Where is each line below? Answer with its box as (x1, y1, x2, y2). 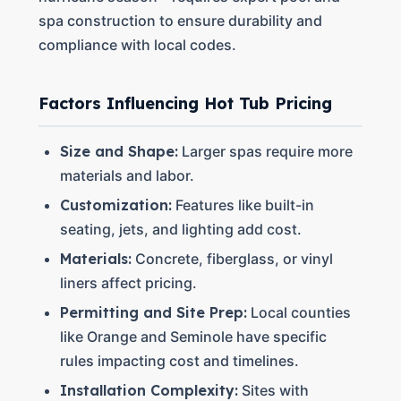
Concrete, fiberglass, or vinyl (131, 250, 333, 268)
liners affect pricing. (59, 274, 197, 292)
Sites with (237, 381, 309, 399)
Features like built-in (171, 196, 314, 214)
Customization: (59, 196, 172, 214)
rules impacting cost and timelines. (59, 352, 299, 370)
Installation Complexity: (59, 381, 238, 399)
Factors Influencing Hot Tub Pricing (38, 93, 332, 114)
